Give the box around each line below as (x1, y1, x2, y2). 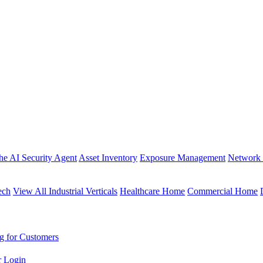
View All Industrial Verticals (13, 186, 117, 196)
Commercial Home (187, 186, 258, 196)
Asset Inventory (79, 152, 137, 163)
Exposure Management (140, 152, 225, 163)
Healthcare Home (120, 186, 185, 196)
